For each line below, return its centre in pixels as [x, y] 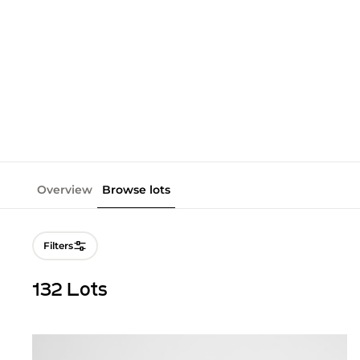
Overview [65, 189]
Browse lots [136, 189]
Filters [58, 245]
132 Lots [70, 291]
